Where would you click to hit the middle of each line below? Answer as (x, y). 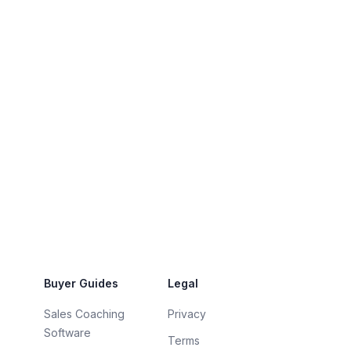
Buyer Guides (81, 283)
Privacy (187, 314)
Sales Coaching (84, 314)
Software (67, 333)
